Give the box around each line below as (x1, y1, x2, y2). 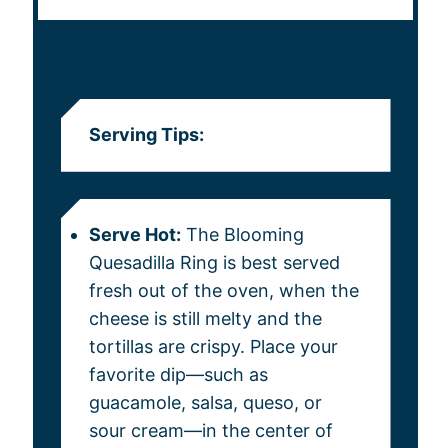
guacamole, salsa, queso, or (88, 392, 322, 414)
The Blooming (180, 224, 304, 246)
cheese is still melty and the (88, 308, 322, 330)
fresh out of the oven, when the (88, 280, 359, 302)
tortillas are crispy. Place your (88, 336, 338, 358)
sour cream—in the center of (88, 420, 333, 442)
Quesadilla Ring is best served (88, 252, 340, 274)
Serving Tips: (88, 124, 204, 146)
